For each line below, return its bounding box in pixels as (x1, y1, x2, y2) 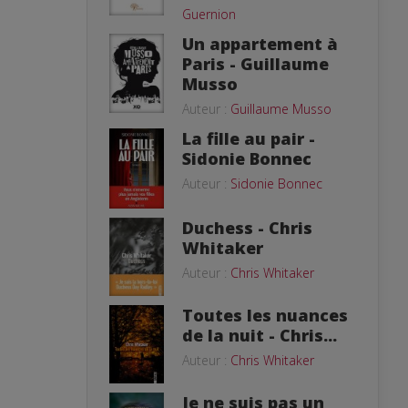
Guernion (182, 5, 236, 23)
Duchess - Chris (182, 217, 312, 239)
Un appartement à (182, 32, 338, 55)
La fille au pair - (182, 127, 315, 149)
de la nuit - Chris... (182, 324, 337, 347)
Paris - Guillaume (182, 52, 329, 75)
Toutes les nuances (182, 304, 348, 327)
